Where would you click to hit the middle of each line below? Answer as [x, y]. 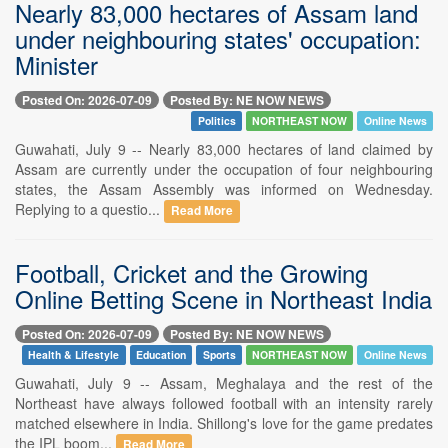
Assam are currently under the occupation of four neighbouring [224, 168]
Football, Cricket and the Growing [191, 272]
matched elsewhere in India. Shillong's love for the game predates [224, 423]
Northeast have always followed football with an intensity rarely [224, 403]
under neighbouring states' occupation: [218, 38]
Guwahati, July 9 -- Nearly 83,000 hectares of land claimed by [224, 148]
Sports [219, 355]
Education [160, 355]
